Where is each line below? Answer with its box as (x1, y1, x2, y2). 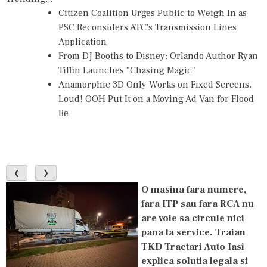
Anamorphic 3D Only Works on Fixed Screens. (58, 79, 252, 91)
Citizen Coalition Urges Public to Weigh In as (58, 7, 247, 19)
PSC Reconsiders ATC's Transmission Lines (58, 21, 237, 33)
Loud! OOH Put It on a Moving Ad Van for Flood (58, 93, 254, 105)
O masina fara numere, (141, 183, 246, 195)
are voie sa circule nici (141, 212, 244, 224)
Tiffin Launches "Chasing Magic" (58, 64, 195, 76)
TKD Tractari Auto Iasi (141, 240, 244, 253)
